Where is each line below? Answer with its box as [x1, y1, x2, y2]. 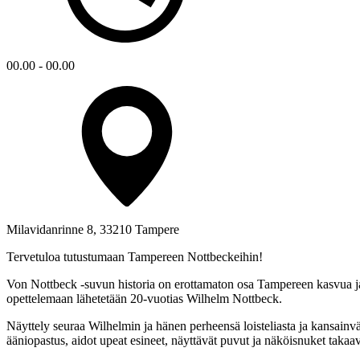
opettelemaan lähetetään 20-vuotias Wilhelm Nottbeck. [6, 292, 282, 306]
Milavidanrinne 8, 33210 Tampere [6, 223, 179, 237]
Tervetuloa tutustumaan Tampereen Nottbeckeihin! [6, 250, 263, 264]
